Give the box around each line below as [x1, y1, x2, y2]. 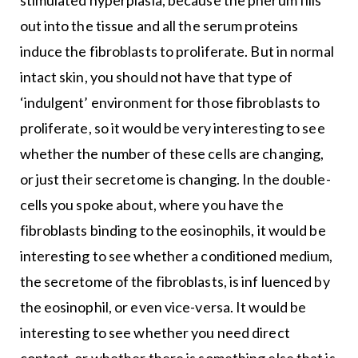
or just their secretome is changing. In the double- [19, 170, 331, 189]
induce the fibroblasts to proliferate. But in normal [19, 42, 334, 61]
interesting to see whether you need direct [19, 324, 290, 342]
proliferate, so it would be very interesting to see [19, 119, 325, 137]
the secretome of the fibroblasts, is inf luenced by [19, 272, 330, 291]
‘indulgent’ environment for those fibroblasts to [19, 93, 320, 112]
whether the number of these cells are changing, [19, 145, 324, 163]
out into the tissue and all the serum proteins [19, 17, 299, 35]
